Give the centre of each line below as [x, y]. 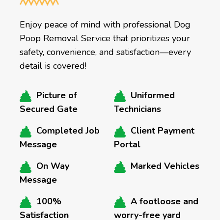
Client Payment [163, 131]
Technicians [137, 109]
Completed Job [68, 131]
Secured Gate [49, 109]
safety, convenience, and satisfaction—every [105, 52]
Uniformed [153, 96]
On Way [53, 166]
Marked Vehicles [165, 166]
